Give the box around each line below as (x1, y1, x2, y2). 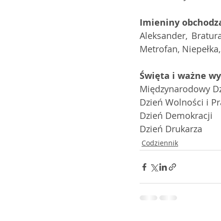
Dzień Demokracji (140, 110, 213, 121)
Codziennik (142, 138, 178, 147)
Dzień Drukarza (140, 123, 202, 135)
